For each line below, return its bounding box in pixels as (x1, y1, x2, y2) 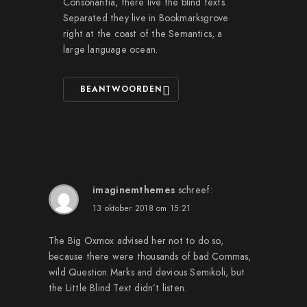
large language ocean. (63, 43, 158, 56)
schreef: (177, 184, 212, 197)
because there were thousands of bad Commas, (49, 250, 251, 263)
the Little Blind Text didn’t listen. (49, 282, 187, 295)
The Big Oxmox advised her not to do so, (49, 234, 223, 247)
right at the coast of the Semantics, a (63, 27, 223, 40)
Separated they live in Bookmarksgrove (63, 12, 229, 25)
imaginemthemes (93, 184, 175, 197)
